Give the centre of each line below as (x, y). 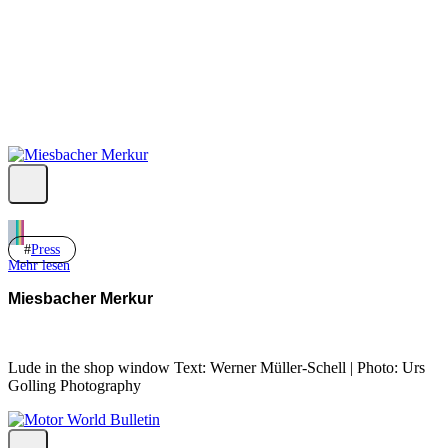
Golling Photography (74, 385)
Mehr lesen (39, 265)
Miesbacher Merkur (80, 298)
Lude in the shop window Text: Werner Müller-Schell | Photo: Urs (216, 367)
